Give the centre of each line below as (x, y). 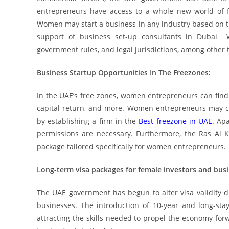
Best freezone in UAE (176, 121)
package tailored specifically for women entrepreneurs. (131, 146)
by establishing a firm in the (88, 121)
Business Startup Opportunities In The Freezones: (124, 72)
